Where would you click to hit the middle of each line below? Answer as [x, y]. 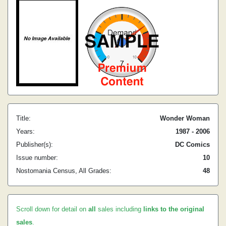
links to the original [174, 209]
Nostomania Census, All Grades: [64, 171]
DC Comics [192, 145]
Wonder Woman [185, 118]
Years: [25, 131]
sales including [120, 209]
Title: [23, 118]
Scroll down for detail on [52, 209]
